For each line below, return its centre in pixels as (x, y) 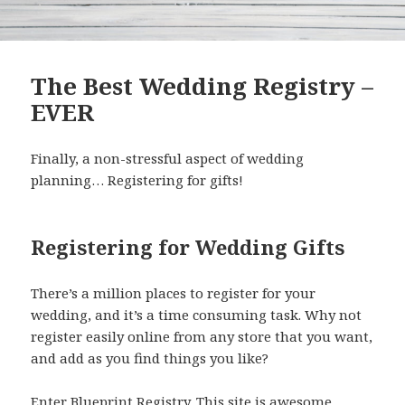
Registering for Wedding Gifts (188, 247)
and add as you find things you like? (150, 358)
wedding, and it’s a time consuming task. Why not (197, 315)
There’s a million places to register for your (174, 293)
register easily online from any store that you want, (202, 337)
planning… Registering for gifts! (137, 180)
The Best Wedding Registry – (202, 86)
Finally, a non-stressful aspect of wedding (168, 159)
